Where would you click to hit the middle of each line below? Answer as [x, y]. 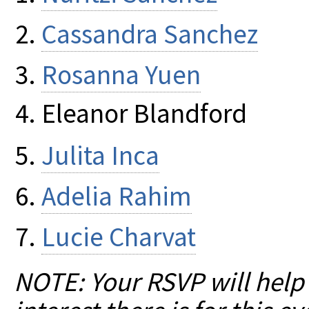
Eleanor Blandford [144, 113]
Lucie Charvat [119, 237]
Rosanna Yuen [121, 75]
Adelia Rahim [117, 196]
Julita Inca [100, 155]
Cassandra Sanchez [150, 34]
